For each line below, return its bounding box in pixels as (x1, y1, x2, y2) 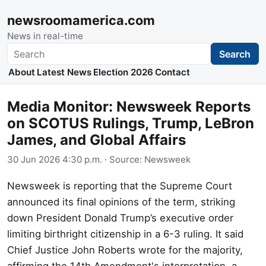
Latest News (36, 66, 91, 78)
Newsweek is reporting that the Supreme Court (7, 179, 232, 192)
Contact (155, 66, 191, 78)
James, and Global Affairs (7, 131, 186, 149)
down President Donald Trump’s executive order (7, 211, 233, 224)
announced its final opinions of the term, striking (7, 195, 235, 208)
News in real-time (7, 30, 83, 42)
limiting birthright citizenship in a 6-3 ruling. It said (7, 227, 243, 240)
